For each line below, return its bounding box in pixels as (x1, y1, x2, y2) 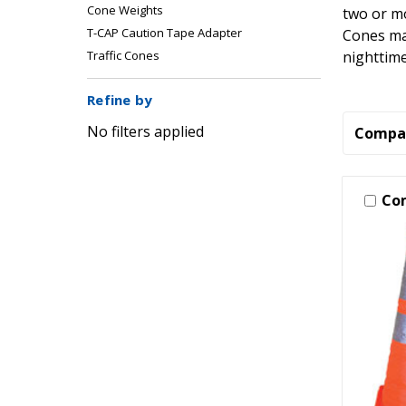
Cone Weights (87, 2, 163, 19)
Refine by (87, 91, 153, 110)
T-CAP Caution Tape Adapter (87, 24, 242, 42)
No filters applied (87, 121, 204, 142)
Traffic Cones (87, 47, 159, 64)
